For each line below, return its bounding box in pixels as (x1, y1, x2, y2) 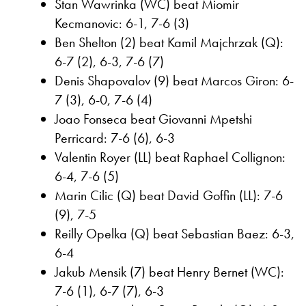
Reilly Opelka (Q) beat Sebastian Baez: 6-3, (55, 224, 294, 242)
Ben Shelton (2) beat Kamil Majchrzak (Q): (55, 33, 283, 51)
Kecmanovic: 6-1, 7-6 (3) (55, 14, 189, 32)
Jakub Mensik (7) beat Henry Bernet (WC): (55, 262, 284, 281)
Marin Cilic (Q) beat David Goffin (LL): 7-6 (55, 186, 283, 204)
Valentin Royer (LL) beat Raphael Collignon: (55, 148, 286, 166)
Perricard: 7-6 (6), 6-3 (55, 128, 175, 147)
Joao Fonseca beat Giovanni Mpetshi (55, 109, 252, 128)
